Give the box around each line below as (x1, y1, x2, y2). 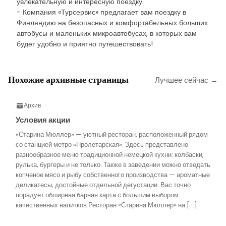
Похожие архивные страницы (8, 73, 129, 86)
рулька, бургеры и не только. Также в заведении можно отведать (16, 160, 210, 169)
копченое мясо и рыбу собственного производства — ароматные (16, 170, 210, 180)
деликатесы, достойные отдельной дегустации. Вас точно (16, 180, 191, 190)
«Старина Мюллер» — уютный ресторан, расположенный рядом (16, 130, 208, 139)
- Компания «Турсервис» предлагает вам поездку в (17, 7, 186, 17)
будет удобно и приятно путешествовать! (17, 39, 153, 49)
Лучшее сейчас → (155, 75, 218, 85)
